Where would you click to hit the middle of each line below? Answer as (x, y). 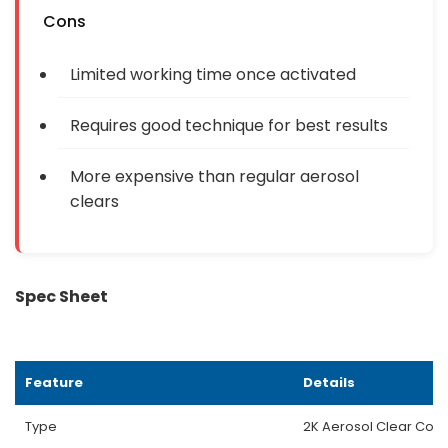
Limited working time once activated (213, 74)
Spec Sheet (61, 296)
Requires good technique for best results (229, 125)
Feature (54, 382)
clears (94, 201)
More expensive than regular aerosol (214, 176)
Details (329, 382)
